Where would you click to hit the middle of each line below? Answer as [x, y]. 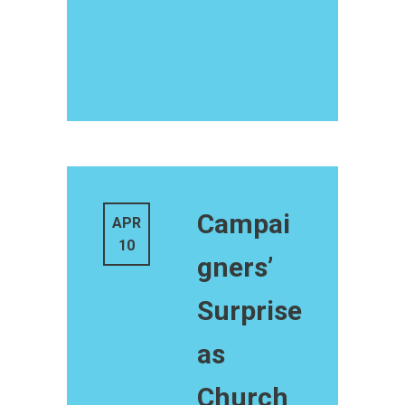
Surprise [250, 311]
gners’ [235, 267]
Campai [244, 224]
